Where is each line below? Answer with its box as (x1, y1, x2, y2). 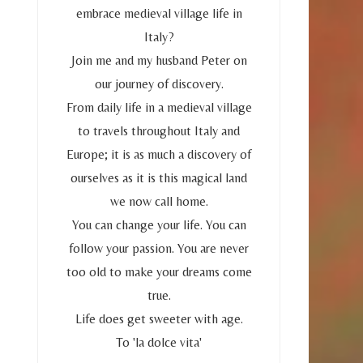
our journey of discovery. (94, 75, 224, 92)
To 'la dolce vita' (116, 334, 202, 350)
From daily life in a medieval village (66, 99, 252, 115)
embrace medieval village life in (75, 5, 242, 21)
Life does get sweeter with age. (75, 310, 243, 327)
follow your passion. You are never (69, 240, 249, 256)
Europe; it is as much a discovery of (66, 146, 251, 162)
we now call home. (109, 193, 208, 209)
